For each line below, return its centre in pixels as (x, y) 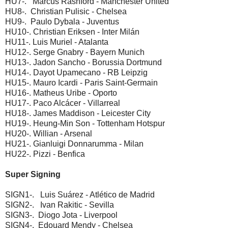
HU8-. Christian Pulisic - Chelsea (66, 12)
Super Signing (33, 175)
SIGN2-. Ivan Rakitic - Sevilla (60, 205)
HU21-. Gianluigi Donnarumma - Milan (74, 144)
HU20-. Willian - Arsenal (49, 134)
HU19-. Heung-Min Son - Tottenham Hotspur (85, 124)
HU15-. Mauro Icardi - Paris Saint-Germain (81, 83)
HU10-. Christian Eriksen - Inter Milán (72, 32)
